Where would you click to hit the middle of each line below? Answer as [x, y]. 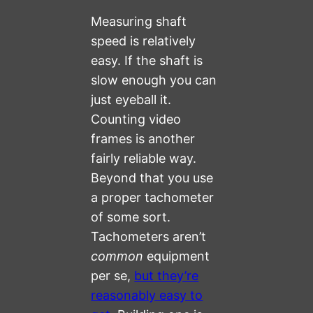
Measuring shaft [139, 22]
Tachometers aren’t [149, 237]
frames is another [143, 139]
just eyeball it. [131, 100]
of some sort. [131, 217]
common [117, 256]
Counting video [136, 119]
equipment [177, 256]
